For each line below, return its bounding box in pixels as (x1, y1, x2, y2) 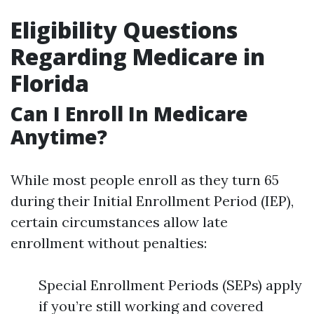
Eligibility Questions (11, 15, 238, 45)
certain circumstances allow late (11, 213, 228, 231)
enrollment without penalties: (11, 234, 207, 252)
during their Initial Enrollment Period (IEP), (11, 192, 294, 210)
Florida (11, 68, 89, 98)
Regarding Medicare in (11, 41, 265, 71)
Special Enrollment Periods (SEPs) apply (39, 276, 302, 294)
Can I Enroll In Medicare (11, 100, 248, 127)
